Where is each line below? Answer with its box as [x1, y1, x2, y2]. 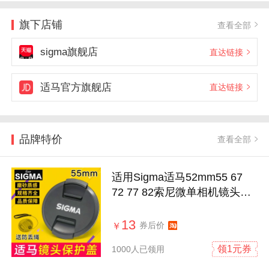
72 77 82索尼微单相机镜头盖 [112, 186, 252, 198]
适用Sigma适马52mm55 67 [112, 171, 243, 183]
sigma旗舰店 [40, 46, 98, 58]
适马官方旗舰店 [40, 81, 112, 93]
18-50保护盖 [112, 201, 172, 213]
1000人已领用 [112, 244, 165, 255]
